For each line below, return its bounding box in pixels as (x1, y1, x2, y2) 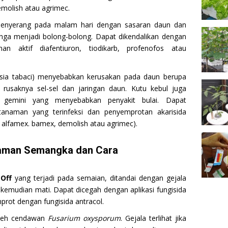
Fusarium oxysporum (47, 213, 121, 223)
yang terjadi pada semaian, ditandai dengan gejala (12, 173, 186, 183)
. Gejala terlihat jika (120, 213, 186, 223)
